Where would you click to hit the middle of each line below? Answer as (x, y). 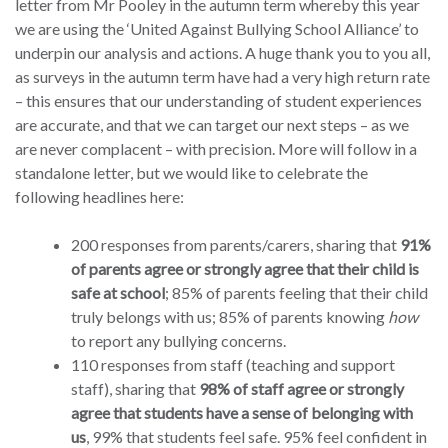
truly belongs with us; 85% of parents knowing (229, 317)
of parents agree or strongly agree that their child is (245, 269)
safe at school (118, 293)
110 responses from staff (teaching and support (233, 365)
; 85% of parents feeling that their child (296, 293)
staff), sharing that (135, 389)
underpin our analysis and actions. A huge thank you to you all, (222, 53)
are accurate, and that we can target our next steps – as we (212, 125)
